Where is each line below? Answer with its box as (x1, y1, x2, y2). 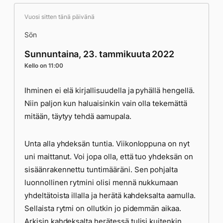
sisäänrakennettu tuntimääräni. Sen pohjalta (24, 164, 178, 174)
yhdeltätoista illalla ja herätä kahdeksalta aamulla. (24, 190, 196, 200)
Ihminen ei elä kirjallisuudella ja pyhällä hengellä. (24, 85, 195, 95)
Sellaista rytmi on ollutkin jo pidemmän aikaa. (24, 203, 181, 213)
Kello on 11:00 (24, 61, 64, 69)
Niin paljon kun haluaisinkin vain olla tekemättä (24, 98, 187, 108)
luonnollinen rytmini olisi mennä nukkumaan (24, 177, 179, 187)
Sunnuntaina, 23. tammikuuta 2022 (24, 48, 175, 59)
